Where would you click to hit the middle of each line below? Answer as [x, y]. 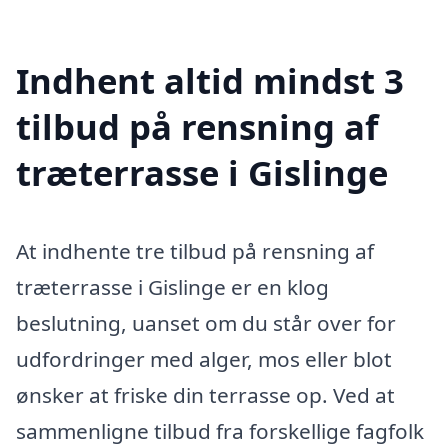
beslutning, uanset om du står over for [206, 323]
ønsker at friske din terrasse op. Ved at [205, 395]
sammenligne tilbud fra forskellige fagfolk [220, 431]
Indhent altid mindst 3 [210, 81]
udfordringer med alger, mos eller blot [204, 359]
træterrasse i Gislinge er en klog [172, 287]
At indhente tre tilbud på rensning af [195, 251]
